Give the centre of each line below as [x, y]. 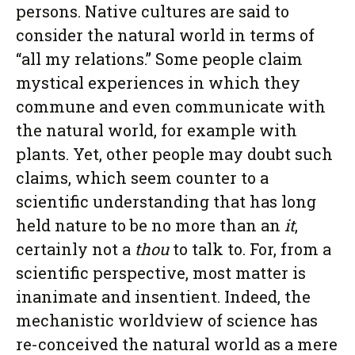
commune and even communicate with [171, 106]
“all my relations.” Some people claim [159, 59]
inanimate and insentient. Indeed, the [163, 296]
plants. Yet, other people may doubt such [174, 154]
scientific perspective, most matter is [161, 273]
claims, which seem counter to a [142, 177]
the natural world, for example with [157, 130]
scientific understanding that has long [166, 201]
